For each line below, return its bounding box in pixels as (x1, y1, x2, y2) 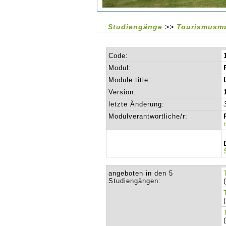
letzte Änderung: (108, 100, 165, 108)
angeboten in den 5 (108, 169, 174, 177)
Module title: (108, 76, 151, 84)
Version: (108, 88, 137, 96)
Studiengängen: (108, 177, 161, 185)
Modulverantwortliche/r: (108, 112, 188, 120)
